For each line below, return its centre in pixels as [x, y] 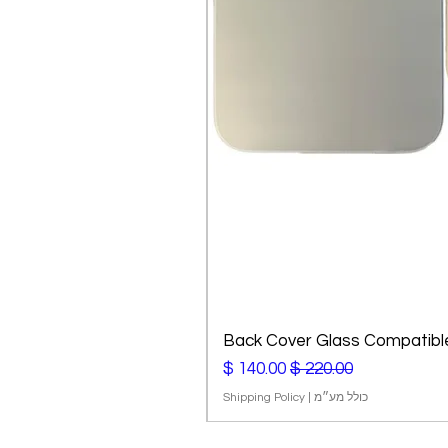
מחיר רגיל [320, 368]
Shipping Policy [264, 397]
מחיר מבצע [246, 368]
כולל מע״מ [341, 397]
